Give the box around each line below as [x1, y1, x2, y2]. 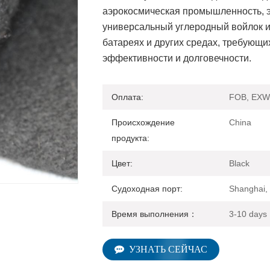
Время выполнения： [111, 209, 197, 219]
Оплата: [111, 92, 143, 102]
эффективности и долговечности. [102, 52, 251, 63]
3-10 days [228, 209, 267, 219]
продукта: [111, 133, 149, 143]
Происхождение [111, 117, 175, 127]
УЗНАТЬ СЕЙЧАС [128, 243, 207, 254]
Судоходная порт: [111, 183, 183, 193]
